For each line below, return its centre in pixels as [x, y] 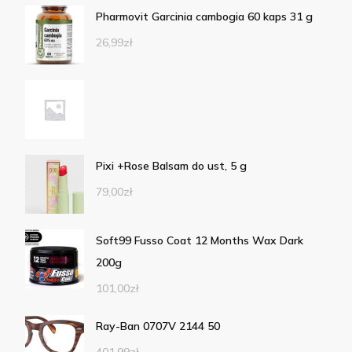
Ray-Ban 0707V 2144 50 [158, 326]
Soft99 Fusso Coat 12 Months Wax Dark [200, 241]
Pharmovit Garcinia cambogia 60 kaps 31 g [204, 17]
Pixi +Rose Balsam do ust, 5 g [171, 166]
